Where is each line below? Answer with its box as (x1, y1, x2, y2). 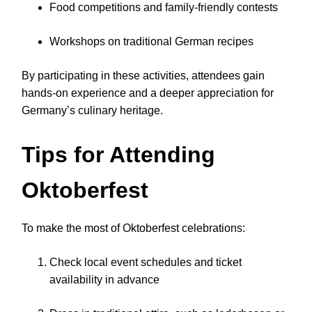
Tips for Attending (22, 142, 215, 168)
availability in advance (49, 274, 159, 286)
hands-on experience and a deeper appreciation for (22, 86, 274, 99)
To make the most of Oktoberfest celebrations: (22, 222, 245, 235)
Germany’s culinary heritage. (22, 104, 163, 116)
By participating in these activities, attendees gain (22, 69, 265, 81)
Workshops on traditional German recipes (49, 35, 253, 47)
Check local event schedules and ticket (49, 256, 242, 269)
